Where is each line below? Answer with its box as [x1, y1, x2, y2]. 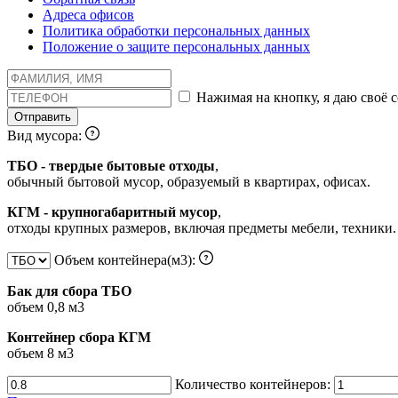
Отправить [14, 110, 71, 124]
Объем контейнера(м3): [54, 252, 199, 268]
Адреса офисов [43, 7, 134, 23]
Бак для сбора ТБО [7, 283, 131, 299]
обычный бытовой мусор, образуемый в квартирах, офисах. [7, 174, 370, 190]
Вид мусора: [7, 128, 85, 144]
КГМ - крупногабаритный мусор [7, 204, 218, 220]
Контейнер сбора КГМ [7, 330, 151, 346]
